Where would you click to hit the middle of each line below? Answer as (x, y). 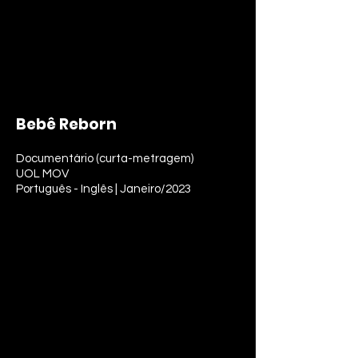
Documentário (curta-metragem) (105, 159)
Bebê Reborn (66, 124)
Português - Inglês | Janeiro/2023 (103, 189)
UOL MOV (42, 174)
